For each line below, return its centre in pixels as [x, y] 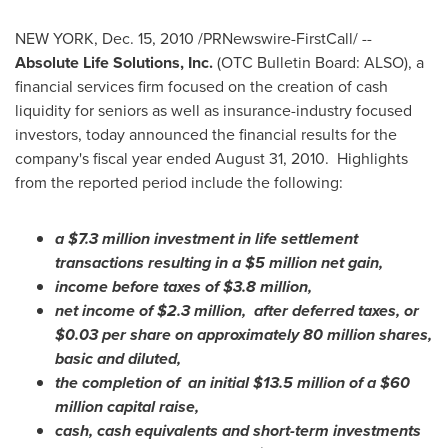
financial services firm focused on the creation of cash [201, 86]
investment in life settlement [254, 238]
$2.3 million [199, 310]
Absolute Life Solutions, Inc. [116, 62]
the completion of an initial [154, 382]
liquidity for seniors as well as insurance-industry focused [213, 110]
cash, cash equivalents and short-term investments [238, 430]
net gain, [350, 262]
